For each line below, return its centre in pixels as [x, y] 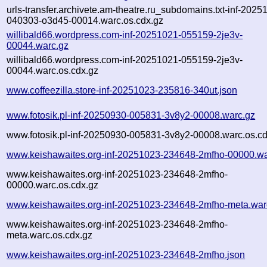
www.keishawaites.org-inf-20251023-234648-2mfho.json [126, 254]
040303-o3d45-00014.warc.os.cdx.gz [85, 20]
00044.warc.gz [38, 45]
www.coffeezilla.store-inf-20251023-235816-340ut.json [122, 90]
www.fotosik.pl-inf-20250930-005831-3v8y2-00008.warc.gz [131, 115]
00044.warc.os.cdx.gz [53, 70]
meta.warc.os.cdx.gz [50, 235]
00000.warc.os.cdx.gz [53, 185]
